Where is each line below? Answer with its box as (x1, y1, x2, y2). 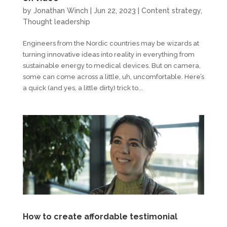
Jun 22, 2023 (93, 7, 136, 15)
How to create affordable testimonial (22, 212, 177, 222)
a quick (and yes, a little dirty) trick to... (22, 84, 143, 92)
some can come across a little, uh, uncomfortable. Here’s (22, 73, 204, 81)
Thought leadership (22, 18, 90, 26)
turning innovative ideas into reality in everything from (22, 51, 195, 59)
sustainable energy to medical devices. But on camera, (22, 62, 201, 70)
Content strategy (141, 7, 201, 15)
